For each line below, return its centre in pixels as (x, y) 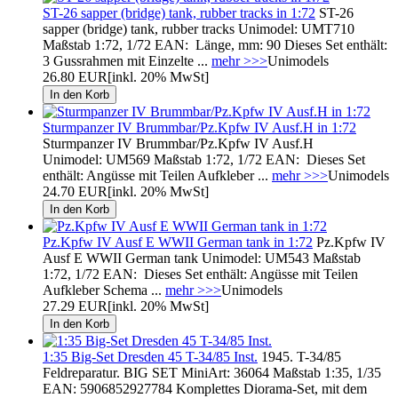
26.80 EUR (75, 76)
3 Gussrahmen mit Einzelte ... (127, 60)
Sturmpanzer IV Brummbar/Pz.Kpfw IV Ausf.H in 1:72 (199, 127)
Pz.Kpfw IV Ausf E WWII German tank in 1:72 (178, 242)
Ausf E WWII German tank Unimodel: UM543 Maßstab (202, 258)
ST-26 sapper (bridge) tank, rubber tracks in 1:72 (179, 12)
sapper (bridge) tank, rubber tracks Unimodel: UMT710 (199, 28)
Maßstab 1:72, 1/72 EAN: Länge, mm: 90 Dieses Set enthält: (215, 44)
